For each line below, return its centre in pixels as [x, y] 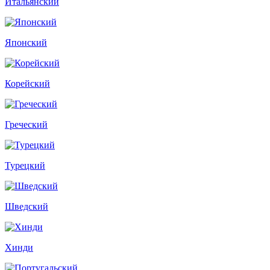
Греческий [26, 124]
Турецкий [25, 165]
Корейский [27, 83]
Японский [26, 42]
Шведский [27, 206]
